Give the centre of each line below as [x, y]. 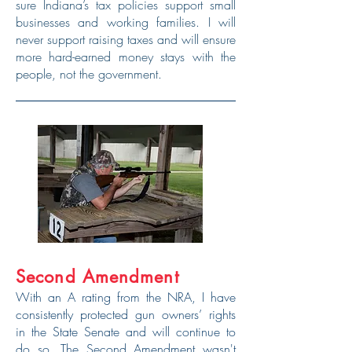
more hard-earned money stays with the [126, 57]
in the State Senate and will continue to [126, 332]
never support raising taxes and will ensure [126, 39]
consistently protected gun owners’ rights [126, 314]
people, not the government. [89, 74]
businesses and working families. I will [126, 22]
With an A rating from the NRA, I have [126, 297]
